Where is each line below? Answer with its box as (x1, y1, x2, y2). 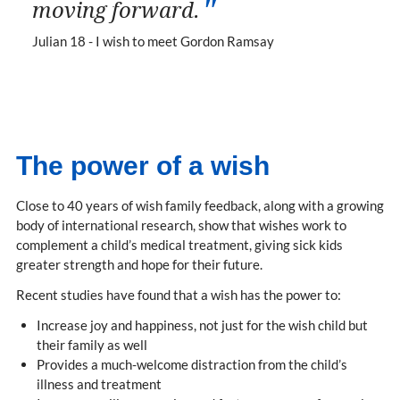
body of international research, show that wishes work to (16, 217, 346, 234)
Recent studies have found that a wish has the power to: (16, 287, 341, 304)
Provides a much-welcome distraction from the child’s (36, 356, 347, 373)
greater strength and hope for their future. (16, 256, 262, 273)
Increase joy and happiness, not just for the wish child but (36, 317, 368, 334)
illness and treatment (36, 376, 162, 393)
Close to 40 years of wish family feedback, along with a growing (16, 197, 384, 214)
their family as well (36, 337, 147, 354)
